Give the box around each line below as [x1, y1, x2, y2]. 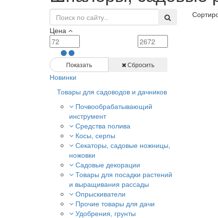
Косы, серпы [75, 130, 115, 140]
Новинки [50, 72, 76, 82]
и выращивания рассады [69, 179, 149, 189]
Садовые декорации [75, 160, 140, 169]
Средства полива [75, 121, 130, 130]
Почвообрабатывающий [75, 101, 152, 111]
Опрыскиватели [75, 189, 126, 199]
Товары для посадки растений [75, 169, 172, 179]
